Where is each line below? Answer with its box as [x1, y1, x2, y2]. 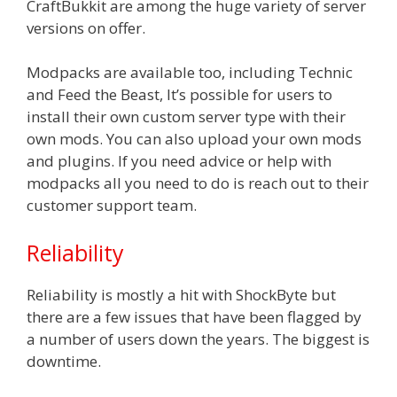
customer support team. [27, 195, 197, 215]
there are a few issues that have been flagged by [27, 306, 362, 327]
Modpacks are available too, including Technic [27, 62, 353, 82]
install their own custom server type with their [27, 106, 346, 127]
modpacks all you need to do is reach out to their [27, 173, 369, 193]
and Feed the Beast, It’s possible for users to [27, 84, 332, 105]
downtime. [27, 350, 101, 371]
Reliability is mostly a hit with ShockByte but [27, 284, 336, 305]
